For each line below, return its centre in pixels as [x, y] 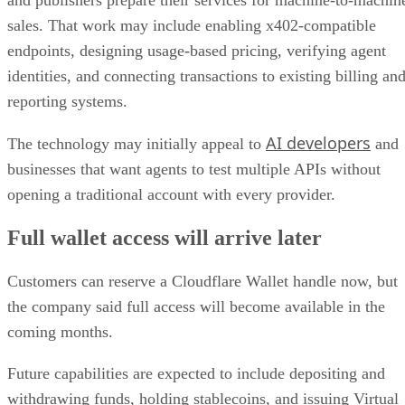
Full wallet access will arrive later [165, 238]
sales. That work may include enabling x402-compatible [192, 26]
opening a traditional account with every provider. [171, 195]
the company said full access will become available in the [196, 307]
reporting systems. [67, 102]
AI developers [318, 143]
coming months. [60, 332]
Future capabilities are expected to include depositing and [196, 374]
